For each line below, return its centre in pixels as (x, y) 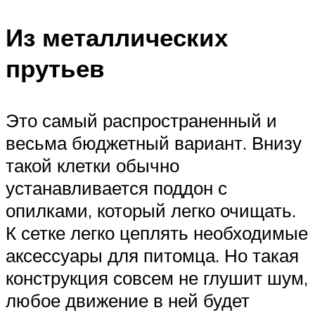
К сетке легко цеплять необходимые (157, 232)
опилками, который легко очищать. (151, 210)
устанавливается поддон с (116, 187)
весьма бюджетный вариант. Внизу (154, 142)
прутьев (55, 69)
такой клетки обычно (92, 165)
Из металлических (117, 38)
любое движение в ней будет (128, 300)
